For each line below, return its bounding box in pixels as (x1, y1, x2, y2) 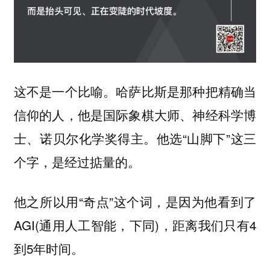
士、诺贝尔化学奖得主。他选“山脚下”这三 (13, 128, 257, 147)
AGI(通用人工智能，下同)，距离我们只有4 (13, 216, 257, 234)
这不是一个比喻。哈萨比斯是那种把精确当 (13, 81, 257, 100)
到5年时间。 (13, 239, 84, 258)
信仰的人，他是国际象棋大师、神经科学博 (13, 105, 257, 124)
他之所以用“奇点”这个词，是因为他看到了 (13, 192, 257, 211)
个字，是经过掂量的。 (13, 152, 140, 171)
